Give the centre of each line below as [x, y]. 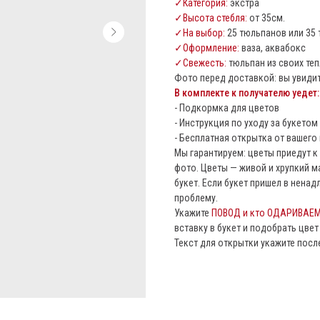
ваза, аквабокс [272, 48]
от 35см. [267, 18]
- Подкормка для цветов [227, 108]
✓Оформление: [207, 48]
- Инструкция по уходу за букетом [246, 123]
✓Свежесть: [200, 63]
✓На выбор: [200, 33]
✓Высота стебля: [212, 18]
